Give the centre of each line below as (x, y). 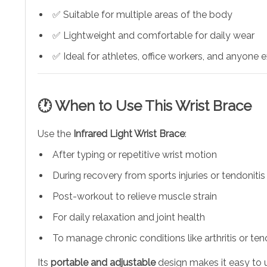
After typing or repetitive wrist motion (135, 154)
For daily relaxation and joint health (129, 217)
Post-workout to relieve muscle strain (135, 196)
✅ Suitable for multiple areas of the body (142, 14)
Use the (55, 133)
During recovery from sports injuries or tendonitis (159, 175)
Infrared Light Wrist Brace (129, 133)
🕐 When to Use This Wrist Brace (145, 105)
